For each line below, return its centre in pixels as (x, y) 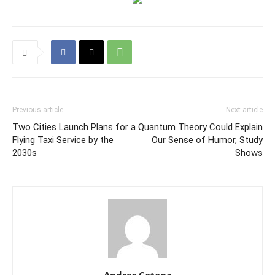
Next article (244, 110)
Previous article (38, 110)
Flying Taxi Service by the (63, 140)
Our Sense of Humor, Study (207, 140)
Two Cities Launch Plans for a (74, 127)
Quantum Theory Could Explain (200, 127)
